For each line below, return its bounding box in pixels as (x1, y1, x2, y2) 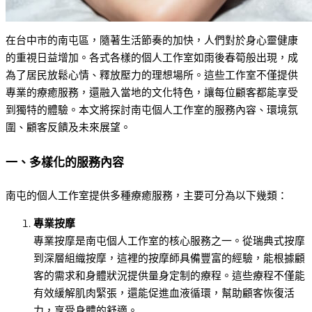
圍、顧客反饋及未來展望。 (6, 121, 131, 134)
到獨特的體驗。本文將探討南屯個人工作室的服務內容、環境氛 (6, 104, 298, 117)
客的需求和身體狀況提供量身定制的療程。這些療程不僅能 (33, 270, 305, 283)
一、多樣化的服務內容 (6, 155, 124, 169)
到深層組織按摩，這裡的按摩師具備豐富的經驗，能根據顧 (33, 252, 305, 265)
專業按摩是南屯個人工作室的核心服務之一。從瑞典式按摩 (33, 235, 305, 248)
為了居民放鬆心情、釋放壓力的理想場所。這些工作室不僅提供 (6, 69, 298, 82)
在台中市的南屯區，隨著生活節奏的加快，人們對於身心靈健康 (6, 34, 298, 47)
